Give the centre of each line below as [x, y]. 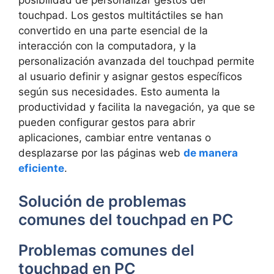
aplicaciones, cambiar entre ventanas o [115, 138]
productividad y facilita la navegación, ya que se [137, 107]
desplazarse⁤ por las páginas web [101, 153]
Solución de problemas [102, 201]
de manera [211, 153]
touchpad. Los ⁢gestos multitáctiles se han [121, 15]
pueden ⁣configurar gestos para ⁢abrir [107, 122]
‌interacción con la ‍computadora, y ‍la [107, 46]
